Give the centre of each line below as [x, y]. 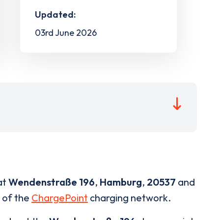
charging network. [129, 198]
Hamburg [121, 182]
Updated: [55, 14]
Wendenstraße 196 [52, 182]
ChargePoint [60, 198]
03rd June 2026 [66, 32]
